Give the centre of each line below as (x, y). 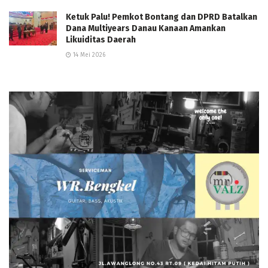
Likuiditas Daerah (101, 40)
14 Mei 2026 (88, 55)
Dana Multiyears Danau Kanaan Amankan (146, 29)
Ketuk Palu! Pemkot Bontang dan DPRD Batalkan (162, 17)
